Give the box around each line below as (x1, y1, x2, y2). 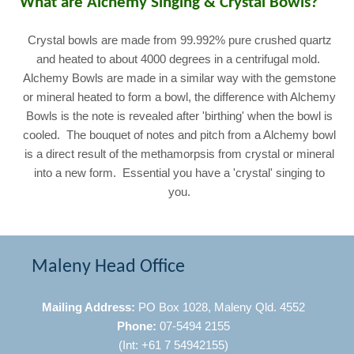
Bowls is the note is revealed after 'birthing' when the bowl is (26, 110, 333, 123)
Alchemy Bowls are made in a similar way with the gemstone (23, 72, 337, 85)
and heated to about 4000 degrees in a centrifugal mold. (36, 53, 323, 66)
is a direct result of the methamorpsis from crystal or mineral (24, 148, 335, 161)
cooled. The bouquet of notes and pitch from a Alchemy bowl (23, 129, 337, 142)
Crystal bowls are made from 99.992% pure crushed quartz (27, 34, 332, 47)
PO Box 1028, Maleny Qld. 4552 (134, 300, 305, 314)
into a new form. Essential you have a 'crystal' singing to (34, 167, 326, 180)
